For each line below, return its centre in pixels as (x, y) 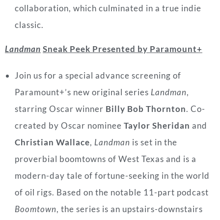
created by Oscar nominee (69, 125)
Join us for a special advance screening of (98, 75)
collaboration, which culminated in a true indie (108, 8)
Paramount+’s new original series (83, 92)
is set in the (154, 142)
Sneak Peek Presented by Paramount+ (123, 49)
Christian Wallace (52, 142)
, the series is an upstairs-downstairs (130, 209)
